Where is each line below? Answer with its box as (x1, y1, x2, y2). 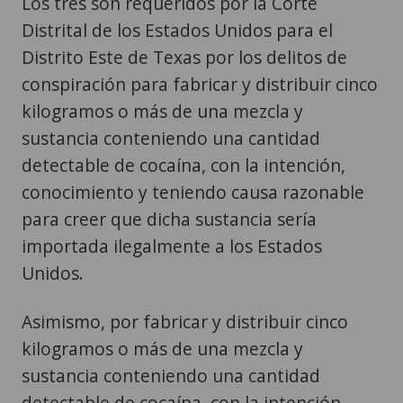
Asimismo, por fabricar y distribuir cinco (22, 309, 348, 334)
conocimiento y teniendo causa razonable (22, 179, 364, 204)
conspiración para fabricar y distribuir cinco (22, 71, 378, 96)
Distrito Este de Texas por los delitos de (22, 44, 347, 69)
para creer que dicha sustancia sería (22, 206, 317, 231)
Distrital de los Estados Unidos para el (22, 17, 333, 42)
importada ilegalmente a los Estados (22, 233, 322, 258)
